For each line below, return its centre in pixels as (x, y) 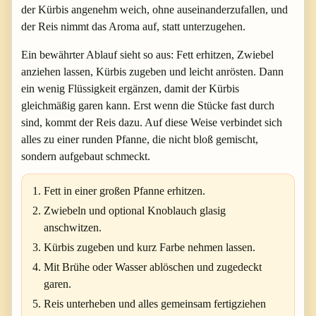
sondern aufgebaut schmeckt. (86, 156)
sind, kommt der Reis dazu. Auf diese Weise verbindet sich (152, 122)
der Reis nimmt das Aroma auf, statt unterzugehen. (133, 26)
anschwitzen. (73, 227)
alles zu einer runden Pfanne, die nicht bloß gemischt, (140, 139)
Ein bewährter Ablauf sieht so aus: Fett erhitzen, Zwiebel (147, 54)
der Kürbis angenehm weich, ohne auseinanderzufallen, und (154, 9)
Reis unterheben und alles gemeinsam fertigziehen (155, 303)
